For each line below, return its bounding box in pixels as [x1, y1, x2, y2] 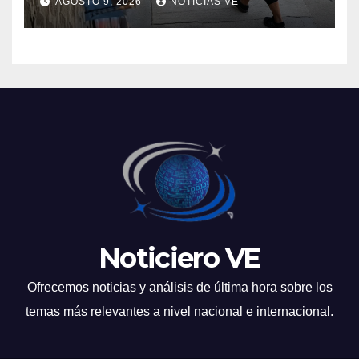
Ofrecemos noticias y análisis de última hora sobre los [26, 280, 333, 295]
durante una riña [40, 2, 198, 26]
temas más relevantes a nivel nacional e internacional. [26, 305, 333, 319]
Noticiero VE [99, 241, 260, 276]
